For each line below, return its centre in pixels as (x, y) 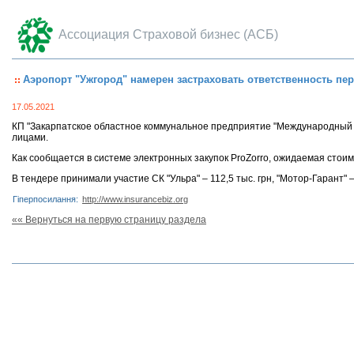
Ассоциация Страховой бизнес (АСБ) (168, 34)
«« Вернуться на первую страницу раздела (109, 220)
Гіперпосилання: (47, 199)
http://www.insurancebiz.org (135, 199)
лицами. (30, 137)
